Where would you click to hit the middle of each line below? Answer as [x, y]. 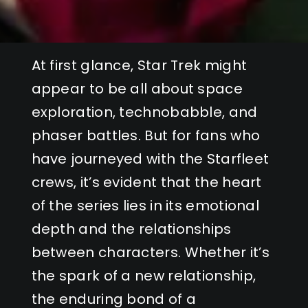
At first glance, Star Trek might [139, 65]
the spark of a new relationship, [144, 275]
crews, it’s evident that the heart [146, 182]
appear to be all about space [137, 88]
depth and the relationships [131, 229]
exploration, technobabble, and [144, 112]
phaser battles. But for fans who [146, 135]
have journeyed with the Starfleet [150, 158]
